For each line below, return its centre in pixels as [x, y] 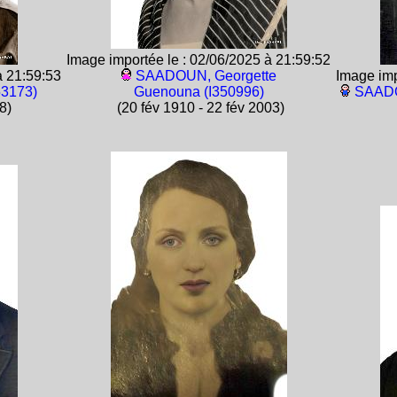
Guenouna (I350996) [198, 92]
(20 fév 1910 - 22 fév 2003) [198, 108]
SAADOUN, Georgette [206, 76]
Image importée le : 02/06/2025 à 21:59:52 [198, 60]
